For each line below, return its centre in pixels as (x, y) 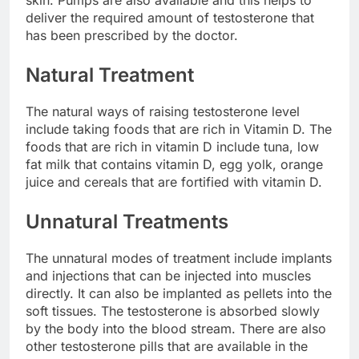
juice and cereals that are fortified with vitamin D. (174, 182)
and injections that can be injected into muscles (168, 275)
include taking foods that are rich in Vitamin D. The (179, 129)
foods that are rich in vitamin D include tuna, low (172, 146)
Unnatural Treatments (127, 221)
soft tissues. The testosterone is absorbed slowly (173, 311)
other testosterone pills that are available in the (167, 346)
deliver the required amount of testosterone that (170, 17)
